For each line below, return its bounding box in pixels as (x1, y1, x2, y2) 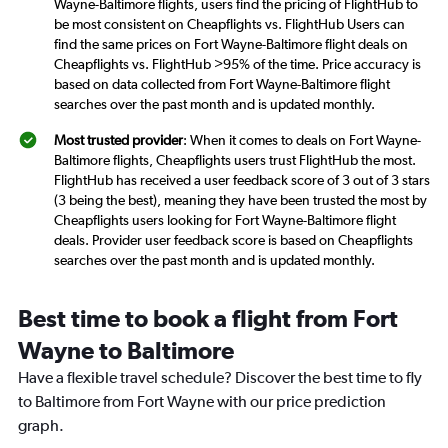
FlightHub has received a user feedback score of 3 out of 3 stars (54, 172, 430, 189)
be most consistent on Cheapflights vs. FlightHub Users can (54, 16, 405, 33)
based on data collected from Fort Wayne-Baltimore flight (54, 76, 390, 93)
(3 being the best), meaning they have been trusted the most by (54, 192, 427, 209)
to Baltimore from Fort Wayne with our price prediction (18, 392, 386, 412)
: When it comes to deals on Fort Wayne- (183, 132, 421, 149)
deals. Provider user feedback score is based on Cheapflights (54, 232, 413, 249)
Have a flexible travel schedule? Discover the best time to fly (18, 368, 422, 388)
